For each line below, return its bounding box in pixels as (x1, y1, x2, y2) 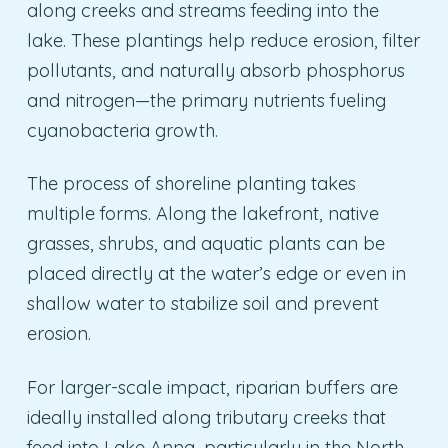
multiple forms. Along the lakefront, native (26, 202, 379, 226)
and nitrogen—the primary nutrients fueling (26, 88, 386, 112)
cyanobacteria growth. (26, 118, 218, 142)
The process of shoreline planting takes (26, 172, 356, 196)
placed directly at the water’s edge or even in (26, 262, 406, 286)
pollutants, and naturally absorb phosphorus (26, 58, 405, 82)
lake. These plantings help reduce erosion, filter (26, 28, 420, 52)
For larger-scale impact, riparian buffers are (26, 376, 398, 400)
